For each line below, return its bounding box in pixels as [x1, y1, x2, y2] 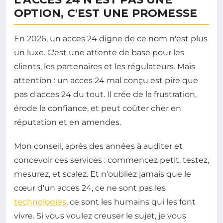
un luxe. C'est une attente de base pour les [14, 47, 184, 57]
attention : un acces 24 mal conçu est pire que [14, 75, 198, 85]
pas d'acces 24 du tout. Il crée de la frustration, [14, 89, 197, 99]
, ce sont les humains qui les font [66, 197, 196, 207]
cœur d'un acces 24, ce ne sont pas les [14, 183, 166, 193]
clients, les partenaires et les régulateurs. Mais [14, 61, 195, 71]
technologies [14, 197, 66, 207]
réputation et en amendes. [14, 117, 121, 127]
